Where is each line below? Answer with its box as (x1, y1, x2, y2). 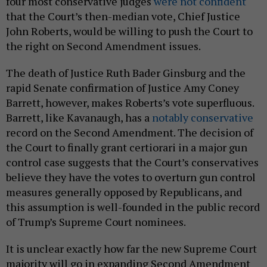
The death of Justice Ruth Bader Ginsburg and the (6, 66, 246, 80)
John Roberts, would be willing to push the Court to (6, 24, 253, 39)
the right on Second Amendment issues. (6, 39, 201, 54)
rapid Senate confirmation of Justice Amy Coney (6, 80, 239, 95)
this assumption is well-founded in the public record (6, 200, 260, 215)
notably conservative (150, 110, 253, 125)
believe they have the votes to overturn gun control (6, 170, 256, 185)
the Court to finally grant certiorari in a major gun (6, 140, 247, 155)
